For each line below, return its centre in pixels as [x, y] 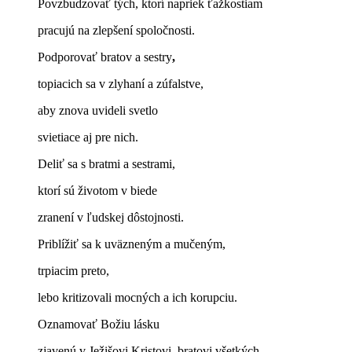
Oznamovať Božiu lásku [99, 324]
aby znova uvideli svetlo [98, 110]
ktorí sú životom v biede [97, 190]
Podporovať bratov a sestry [105, 57]
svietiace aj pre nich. [90, 137]
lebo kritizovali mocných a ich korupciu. [137, 297]
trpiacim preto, [73, 270]
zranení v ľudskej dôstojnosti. [111, 217]
